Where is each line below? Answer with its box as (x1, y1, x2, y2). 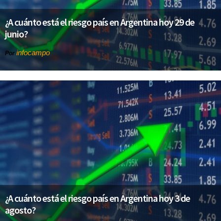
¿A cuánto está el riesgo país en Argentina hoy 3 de (5, 191, 190, 204)
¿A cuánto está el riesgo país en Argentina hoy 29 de (5, 16, 194, 29)
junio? (5, 28, 28, 40)
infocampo (16, 48, 50, 57)
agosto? (5, 203, 36, 216)
